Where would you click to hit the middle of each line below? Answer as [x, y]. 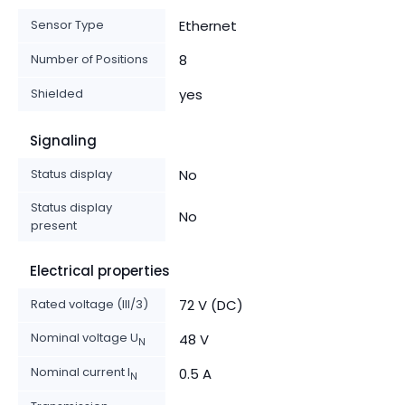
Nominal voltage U [85, 337]
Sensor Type [67, 24]
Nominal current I [80, 372]
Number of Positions [89, 59]
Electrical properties [100, 270]
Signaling [63, 140]
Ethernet [208, 25]
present [54, 225]
